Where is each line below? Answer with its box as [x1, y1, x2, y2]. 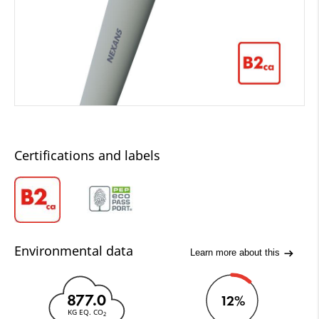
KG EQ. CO [67, 306, 103, 317]
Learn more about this [190, 247, 283, 258]
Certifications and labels [14, 146, 160, 164]
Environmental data [14, 241, 133, 259]
